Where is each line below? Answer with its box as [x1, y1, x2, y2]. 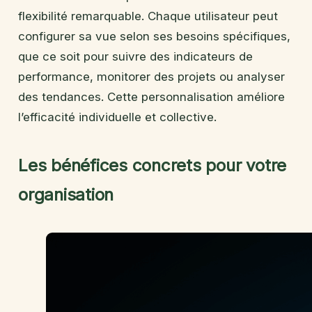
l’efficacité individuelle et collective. [18, 109, 217, 124]
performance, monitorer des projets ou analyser [18, 69, 285, 84]
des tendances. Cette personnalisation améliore [18, 89, 285, 104]
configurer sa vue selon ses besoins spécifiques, [18, 29, 290, 43]
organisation [18, 184, 114, 205]
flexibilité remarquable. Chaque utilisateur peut [18, 8, 278, 23]
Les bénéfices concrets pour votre [18, 155, 287, 175]
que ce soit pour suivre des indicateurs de [18, 49, 253, 63]
